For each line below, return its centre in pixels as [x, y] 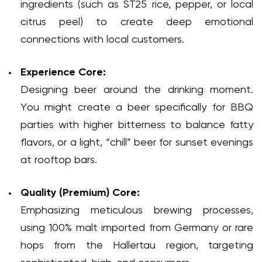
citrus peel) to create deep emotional [137, 23]
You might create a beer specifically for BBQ [137, 108]
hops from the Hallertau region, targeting [137, 246]
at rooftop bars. [59, 161]
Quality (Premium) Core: [80, 194]
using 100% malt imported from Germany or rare [137, 229]
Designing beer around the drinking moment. [137, 91]
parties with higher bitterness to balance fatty [137, 126]
